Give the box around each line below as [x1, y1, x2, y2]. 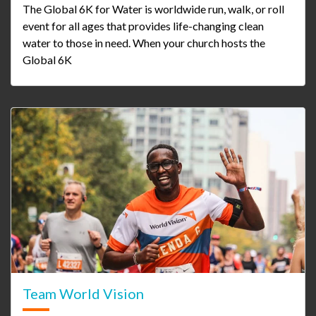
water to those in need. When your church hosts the [23, 36, 265, 50]
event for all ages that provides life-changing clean [23, 19, 264, 33]
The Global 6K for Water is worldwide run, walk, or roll [23, 2, 284, 16]
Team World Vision [23, 285, 144, 303]
